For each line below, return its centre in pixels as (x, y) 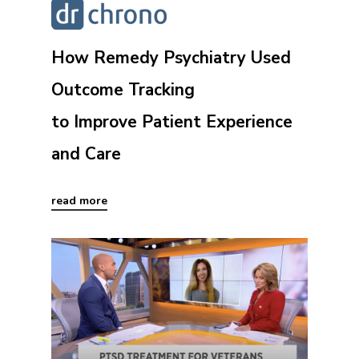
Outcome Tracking (123, 89)
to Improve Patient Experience (172, 121)
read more (79, 200)
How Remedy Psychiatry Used (171, 57)
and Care (86, 153)
